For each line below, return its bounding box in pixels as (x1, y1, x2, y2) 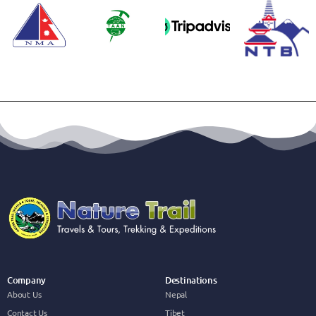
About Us (7, 288, 42, 300)
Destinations (165, 274, 217, 287)
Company (7, 274, 46, 287)
